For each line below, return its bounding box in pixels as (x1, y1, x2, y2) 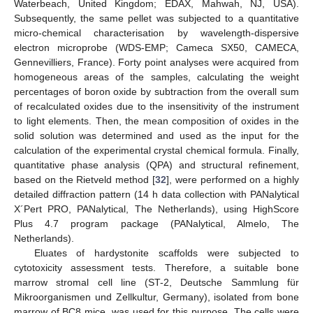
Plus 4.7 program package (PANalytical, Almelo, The (14, 217, 299, 229)
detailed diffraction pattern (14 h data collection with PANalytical (14, 188, 299, 200)
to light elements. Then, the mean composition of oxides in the (14, 115, 299, 126)
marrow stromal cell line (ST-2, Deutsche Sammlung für (14, 276, 299, 288)
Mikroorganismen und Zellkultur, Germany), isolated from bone (14, 291, 299, 303)
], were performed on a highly (166, 173, 299, 185)
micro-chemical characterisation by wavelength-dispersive (14, 27, 299, 38)
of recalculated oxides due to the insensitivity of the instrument (14, 100, 299, 112)
